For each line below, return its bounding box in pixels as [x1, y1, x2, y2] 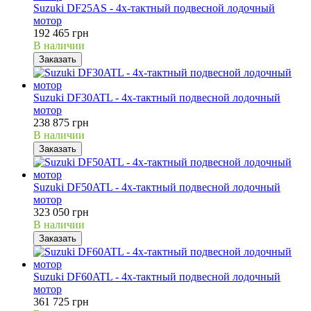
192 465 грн [33, 26, 89, 39]
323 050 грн [33, 205, 89, 218]
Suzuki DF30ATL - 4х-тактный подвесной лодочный [33, 91, 280, 103]
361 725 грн [33, 295, 89, 308]
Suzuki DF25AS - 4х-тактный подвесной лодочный [33, 1, 275, 14]
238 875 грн [33, 116, 89, 128]
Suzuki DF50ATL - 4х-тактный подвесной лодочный [33, 180, 280, 193]
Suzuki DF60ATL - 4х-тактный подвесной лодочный [33, 270, 280, 283]
